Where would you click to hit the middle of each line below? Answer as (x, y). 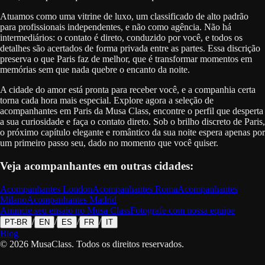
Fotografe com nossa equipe (182, 210)
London (77, 189)
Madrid (103, 199)
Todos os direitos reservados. (130, 244)
